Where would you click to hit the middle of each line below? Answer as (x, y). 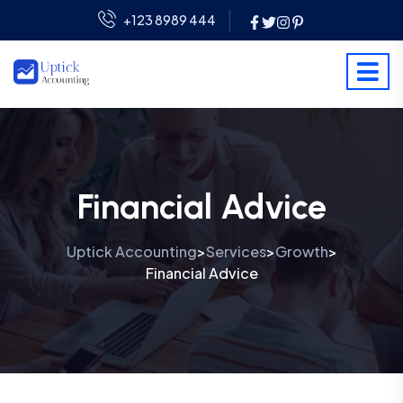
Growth (301, 251)
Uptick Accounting (131, 251)
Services (236, 251)
